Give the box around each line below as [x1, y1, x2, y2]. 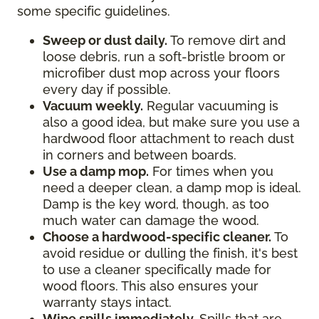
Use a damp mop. [43, 164, 149, 179]
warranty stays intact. [43, 295, 172, 310]
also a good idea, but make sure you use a [43, 115, 300, 130]
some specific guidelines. [17, 4, 170, 19]
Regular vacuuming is [143, 98, 278, 113]
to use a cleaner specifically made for [43, 262, 271, 277]
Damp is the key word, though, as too [43, 197, 269, 211]
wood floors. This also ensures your [43, 278, 258, 293]
